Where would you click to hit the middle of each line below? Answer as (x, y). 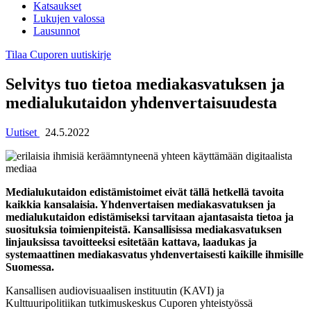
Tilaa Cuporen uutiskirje (58, 54)
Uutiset (23, 132)
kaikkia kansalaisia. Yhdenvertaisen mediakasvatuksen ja (141, 204)
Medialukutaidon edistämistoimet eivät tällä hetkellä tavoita (145, 192)
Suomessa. (30, 267)
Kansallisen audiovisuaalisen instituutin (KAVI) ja (115, 290)
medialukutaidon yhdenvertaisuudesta (141, 102)
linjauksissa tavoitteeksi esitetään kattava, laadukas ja (131, 242)
